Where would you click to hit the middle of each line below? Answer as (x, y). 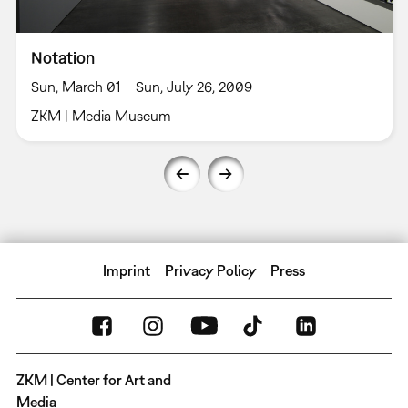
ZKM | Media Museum (101, 115)
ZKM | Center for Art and (93, 379)
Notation (62, 57)
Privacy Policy (210, 270)
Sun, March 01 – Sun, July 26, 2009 (141, 86)
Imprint (127, 270)
